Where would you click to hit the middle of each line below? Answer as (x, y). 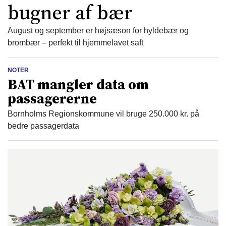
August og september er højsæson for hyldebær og (98, 31)
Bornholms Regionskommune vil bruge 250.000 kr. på (103, 114)
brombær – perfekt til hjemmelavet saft (75, 43)
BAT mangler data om (78, 84)
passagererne (52, 99)
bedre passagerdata (43, 126)
